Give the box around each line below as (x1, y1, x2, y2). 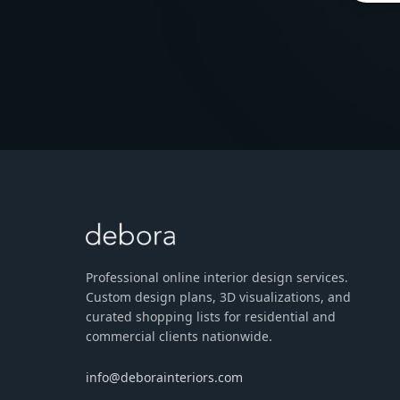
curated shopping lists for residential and (86, 308, 336, 325)
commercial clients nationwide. (86, 328, 272, 345)
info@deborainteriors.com (86, 369, 243, 386)
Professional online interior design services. (86, 269, 348, 286)
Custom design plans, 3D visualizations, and (86, 288, 351, 305)
